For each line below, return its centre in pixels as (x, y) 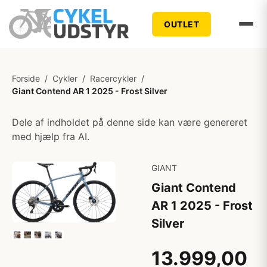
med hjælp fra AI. (51, 136)
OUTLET (182, 24)
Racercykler (113, 78)
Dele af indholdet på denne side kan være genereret (130, 122)
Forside (26, 78)
